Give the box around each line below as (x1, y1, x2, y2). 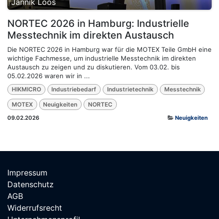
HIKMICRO (11, 86, 41, 93)
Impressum (7, 168, 47, 177)
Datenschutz (7, 179, 54, 189)
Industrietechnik (107, 86, 153, 93)
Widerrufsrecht (7, 203, 62, 213)
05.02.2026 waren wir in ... (7, 71, 90, 80)
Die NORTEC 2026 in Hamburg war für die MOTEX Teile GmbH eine (7, 45, 212, 53)
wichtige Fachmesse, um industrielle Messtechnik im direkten (7, 54, 196, 62)
